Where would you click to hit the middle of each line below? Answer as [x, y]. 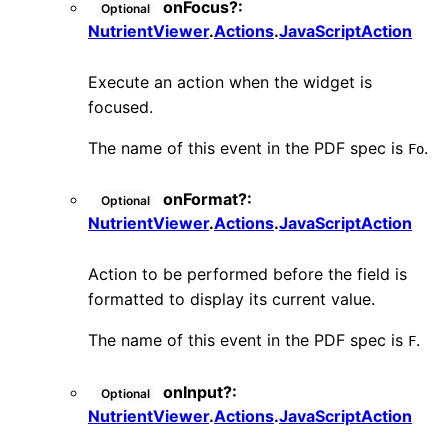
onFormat [200, 199]
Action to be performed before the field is [247, 274]
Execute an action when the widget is [230, 81]
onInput [193, 391]
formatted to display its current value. [231, 299]
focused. [120, 106]
